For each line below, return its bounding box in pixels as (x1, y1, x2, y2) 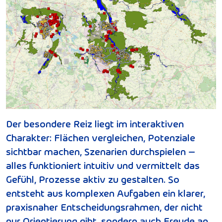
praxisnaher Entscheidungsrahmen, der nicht (6, 200, 203, 214)
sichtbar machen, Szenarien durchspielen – (6, 145, 195, 158)
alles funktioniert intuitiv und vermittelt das (6, 159, 200, 172)
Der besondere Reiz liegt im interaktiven (6, 117, 184, 130)
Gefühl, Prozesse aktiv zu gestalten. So (6, 172, 179, 186)
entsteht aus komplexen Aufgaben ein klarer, (6, 186, 205, 200)
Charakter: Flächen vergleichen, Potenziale (6, 131, 195, 144)
